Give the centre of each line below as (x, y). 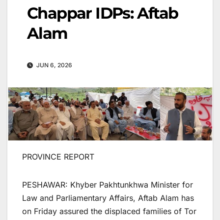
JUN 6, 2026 (54, 65)
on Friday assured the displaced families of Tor (109, 211)
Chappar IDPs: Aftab (103, 13)
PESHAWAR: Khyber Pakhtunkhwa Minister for (108, 185)
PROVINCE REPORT (58, 157)
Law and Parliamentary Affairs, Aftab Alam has (108, 198)
